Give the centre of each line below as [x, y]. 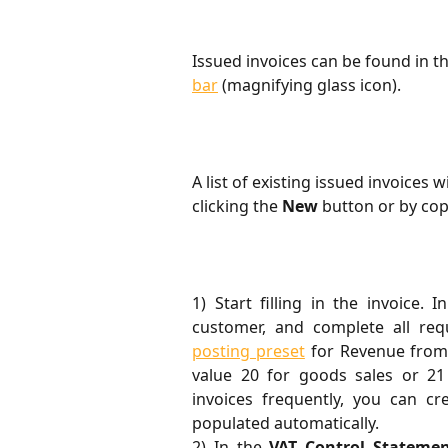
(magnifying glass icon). [309, 84]
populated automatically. [285, 422]
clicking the [237, 205]
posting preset [248, 350]
